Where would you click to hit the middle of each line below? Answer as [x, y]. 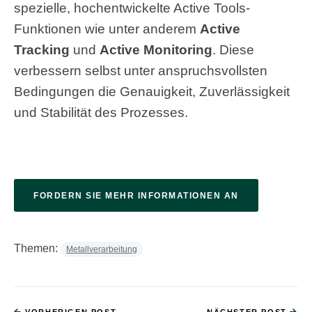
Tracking [42, 50]
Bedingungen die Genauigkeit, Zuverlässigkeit [152, 92]
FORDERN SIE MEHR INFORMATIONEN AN [136, 196]
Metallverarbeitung [102, 250]
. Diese [233, 50]
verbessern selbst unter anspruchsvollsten [141, 71]
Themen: [37, 249]
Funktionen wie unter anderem [107, 29]
